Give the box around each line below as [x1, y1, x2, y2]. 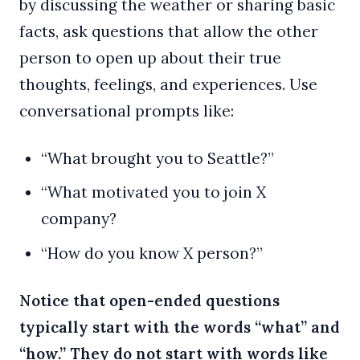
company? [40, 209, 117, 229]
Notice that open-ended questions [19, 290, 280, 310]
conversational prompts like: [19, 101, 234, 121]
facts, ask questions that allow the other [19, 22, 318, 42]
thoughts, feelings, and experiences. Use [19, 75, 317, 95]
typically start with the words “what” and [19, 317, 340, 337]
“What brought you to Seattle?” [40, 148, 274, 168]
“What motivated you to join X [40, 182, 266, 202]
